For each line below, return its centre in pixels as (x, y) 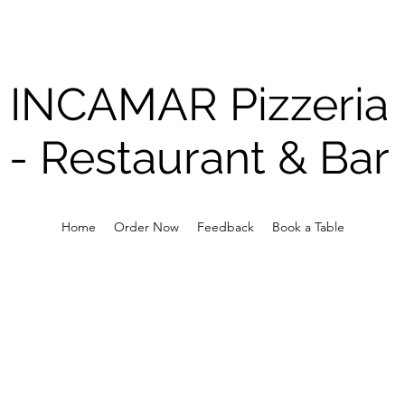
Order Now (146, 227)
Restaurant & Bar (214, 158)
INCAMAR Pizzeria (199, 104)
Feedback (225, 227)
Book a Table (308, 227)
